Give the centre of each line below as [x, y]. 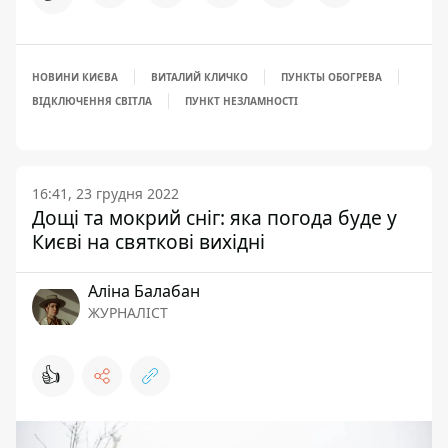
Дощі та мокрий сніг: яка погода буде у [214, 217]
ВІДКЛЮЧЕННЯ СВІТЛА [92, 100]
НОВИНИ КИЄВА [75, 76]
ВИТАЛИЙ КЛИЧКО [199, 76]
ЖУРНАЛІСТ [128, 312]
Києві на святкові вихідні [148, 241]
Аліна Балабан [144, 290]
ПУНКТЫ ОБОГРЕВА [331, 76]
